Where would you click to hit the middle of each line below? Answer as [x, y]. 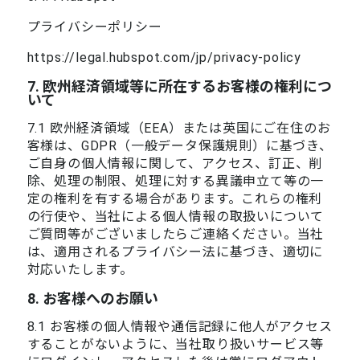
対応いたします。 [80, 269]
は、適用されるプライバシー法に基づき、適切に [175, 252]
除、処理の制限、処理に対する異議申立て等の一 [176, 181]
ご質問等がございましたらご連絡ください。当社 [176, 234]
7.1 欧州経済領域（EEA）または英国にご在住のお [179, 128]
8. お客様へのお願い [92, 298]
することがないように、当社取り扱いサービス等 [176, 344]
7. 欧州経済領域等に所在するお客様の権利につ [179, 86]
